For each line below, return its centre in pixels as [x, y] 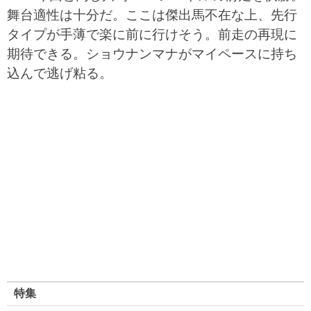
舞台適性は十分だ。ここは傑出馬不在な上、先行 [152, 15]
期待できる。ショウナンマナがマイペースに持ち [152, 54]
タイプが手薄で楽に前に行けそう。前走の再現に [152, 34]
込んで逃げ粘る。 [60, 73]
